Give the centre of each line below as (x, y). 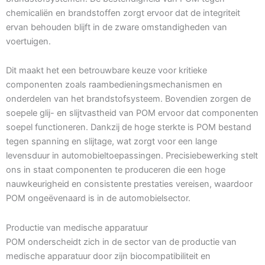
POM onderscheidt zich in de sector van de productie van (121, 242)
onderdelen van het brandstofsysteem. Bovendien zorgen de (128, 99)
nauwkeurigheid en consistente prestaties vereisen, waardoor (129, 184)
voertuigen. (28, 41)
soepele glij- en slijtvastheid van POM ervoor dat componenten (132, 113)
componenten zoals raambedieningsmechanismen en (114, 85)
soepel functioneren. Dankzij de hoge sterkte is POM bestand (129, 127)
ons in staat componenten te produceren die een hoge (116, 170)
